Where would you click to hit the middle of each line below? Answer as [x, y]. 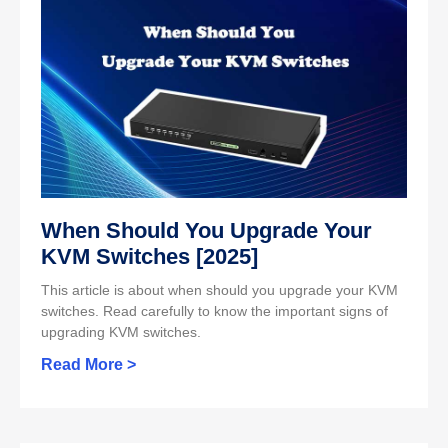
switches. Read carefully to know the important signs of [214, 311]
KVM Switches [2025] [149, 257]
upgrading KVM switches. [121, 332]
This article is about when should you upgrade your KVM [219, 290]
